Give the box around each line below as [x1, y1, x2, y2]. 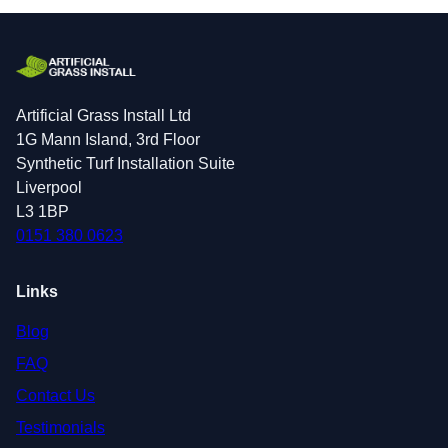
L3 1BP [16, 203, 69, 221]
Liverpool [16, 179, 82, 197]
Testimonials [16, 419, 105, 437]
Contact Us [16, 387, 95, 405]
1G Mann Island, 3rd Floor [16, 131, 200, 149]
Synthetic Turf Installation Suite [16, 155, 235, 173]
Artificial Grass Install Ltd [16, 107, 191, 125]
